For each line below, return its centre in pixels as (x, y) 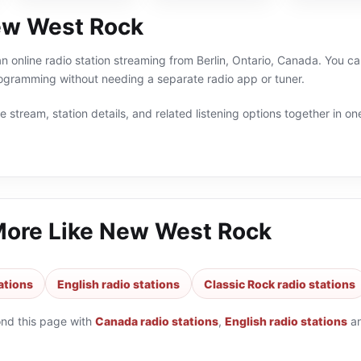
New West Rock (185, 231)
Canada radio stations (157, 321)
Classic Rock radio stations (280, 284)
